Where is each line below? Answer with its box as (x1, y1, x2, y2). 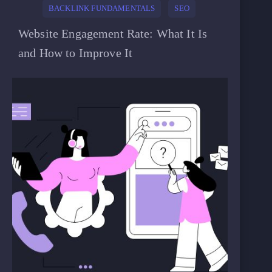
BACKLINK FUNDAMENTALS (49, 4, 155, 13)
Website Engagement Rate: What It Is (18, 27, 208, 40)
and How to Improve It (18, 46, 133, 59)
